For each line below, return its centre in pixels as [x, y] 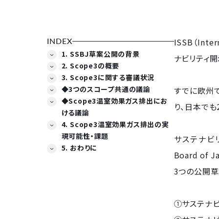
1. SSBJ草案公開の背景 [100, 54]
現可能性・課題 [85, 136]
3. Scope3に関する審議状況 [108, 77]
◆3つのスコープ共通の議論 [106, 89]
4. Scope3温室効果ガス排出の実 [115, 124]
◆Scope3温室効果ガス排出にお [115, 101]
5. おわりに [79, 148]
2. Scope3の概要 [90, 66]
